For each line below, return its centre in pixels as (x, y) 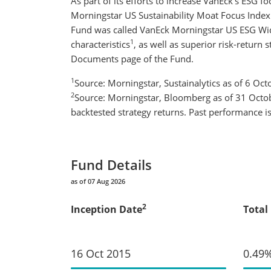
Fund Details (111, 164)
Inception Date (106, 209)
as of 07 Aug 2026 (98, 181)
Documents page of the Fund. (132, 58)
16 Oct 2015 (101, 253)
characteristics (100, 44)
